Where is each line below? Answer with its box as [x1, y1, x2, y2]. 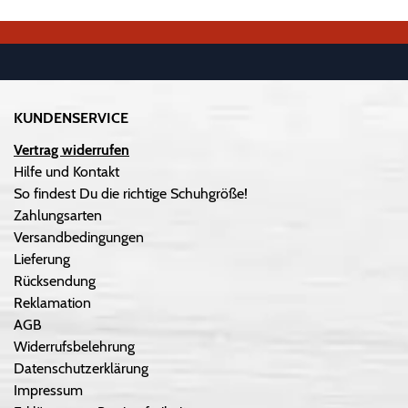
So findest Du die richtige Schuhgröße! [14, 185, 248, 203]
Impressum [14, 382, 83, 400]
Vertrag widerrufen [14, 141, 129, 159]
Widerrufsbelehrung [14, 338, 135, 356]
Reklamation [14, 294, 91, 312]
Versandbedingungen [14, 229, 144, 247]
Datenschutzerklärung [14, 360, 148, 378]
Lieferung [14, 250, 70, 269]
